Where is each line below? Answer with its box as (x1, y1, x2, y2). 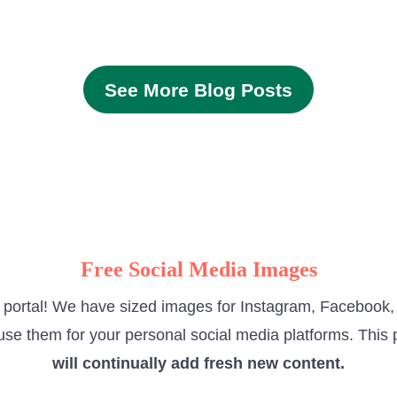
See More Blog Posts (105, 79, 292, 100)
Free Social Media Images (80, 258, 317, 282)
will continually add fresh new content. (52, 354, 345, 373)
